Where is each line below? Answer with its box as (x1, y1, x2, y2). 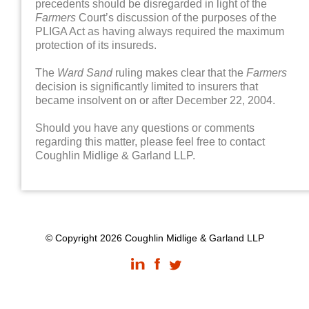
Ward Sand (57, 66, 113, 79)
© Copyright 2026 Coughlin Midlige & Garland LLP (45, 232, 264, 243)
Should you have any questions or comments (35, 121, 255, 134)
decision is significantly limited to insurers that (35, 80, 259, 92)
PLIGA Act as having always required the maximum (35, 25, 285, 37)
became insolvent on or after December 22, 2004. (35, 94, 276, 106)
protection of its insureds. (35, 39, 157, 51)
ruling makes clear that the (112, 66, 247, 79)
